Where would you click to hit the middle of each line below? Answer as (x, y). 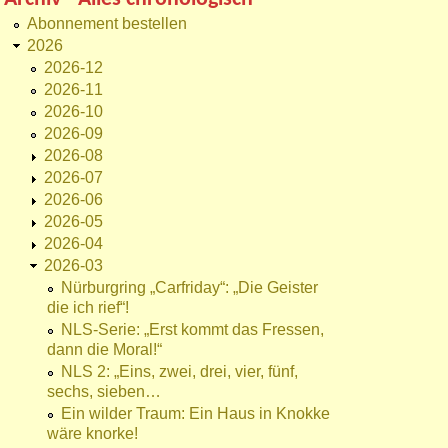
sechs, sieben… (104, 392)
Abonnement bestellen (107, 24)
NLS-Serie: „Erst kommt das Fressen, (192, 330)
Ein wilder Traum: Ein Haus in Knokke (195, 414)
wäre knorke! (92, 434)
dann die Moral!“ (104, 350)
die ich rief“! (88, 308)
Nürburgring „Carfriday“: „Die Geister (189, 288)
